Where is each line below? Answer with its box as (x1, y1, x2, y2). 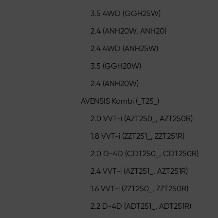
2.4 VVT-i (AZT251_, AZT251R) (91, 166, 188, 176)
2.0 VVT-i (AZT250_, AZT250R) (91, 114, 193, 123)
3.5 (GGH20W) (91, 61, 141, 71)
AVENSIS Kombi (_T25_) (81, 96, 159, 106)
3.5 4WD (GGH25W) (91, 9, 161, 18)
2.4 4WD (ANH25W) (91, 44, 158, 53)
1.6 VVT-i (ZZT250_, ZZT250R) (91, 184, 188, 193)
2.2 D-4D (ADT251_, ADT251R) (91, 201, 191, 211)
